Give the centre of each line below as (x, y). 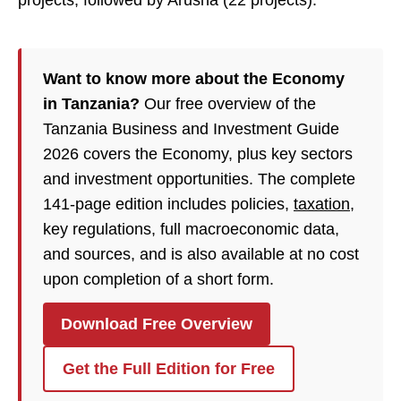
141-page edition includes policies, (168, 205)
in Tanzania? (91, 104)
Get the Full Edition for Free (169, 369)
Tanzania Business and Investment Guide (191, 129)
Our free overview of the (228, 104)
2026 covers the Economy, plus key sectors (198, 154)
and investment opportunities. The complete (199, 179)
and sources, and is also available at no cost (201, 255)
